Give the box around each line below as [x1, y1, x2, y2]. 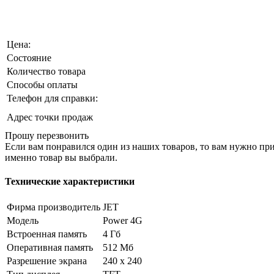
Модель [7, 215, 39, 226]
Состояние [7, 52, 51, 63]
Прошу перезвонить [5, 130, 89, 141]
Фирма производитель [7, 202, 100, 213]
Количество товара [7, 65, 86, 76]
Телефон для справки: [7, 92, 98, 103]
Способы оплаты [7, 79, 78, 90]
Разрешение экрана [7, 256, 87, 267]
